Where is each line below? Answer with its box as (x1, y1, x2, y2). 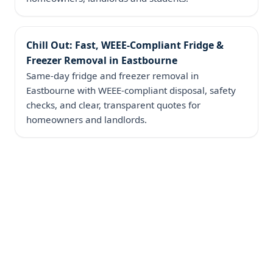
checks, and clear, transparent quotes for (26, 98, 200, 111)
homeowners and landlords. (26, 113, 147, 126)
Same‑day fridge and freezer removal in (26, 69, 199, 82)
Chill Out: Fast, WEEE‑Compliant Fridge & (26, 38, 224, 52)
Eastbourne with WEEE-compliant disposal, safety (26, 83, 236, 96)
